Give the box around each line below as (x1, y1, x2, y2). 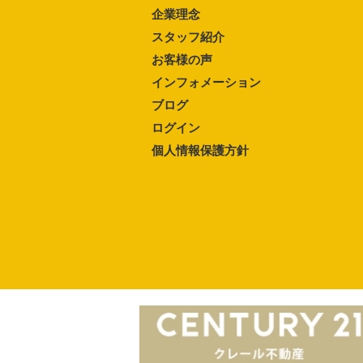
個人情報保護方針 (152, 143, 249, 157)
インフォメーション (152, 75, 261, 89)
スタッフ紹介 (152, 29, 224, 44)
